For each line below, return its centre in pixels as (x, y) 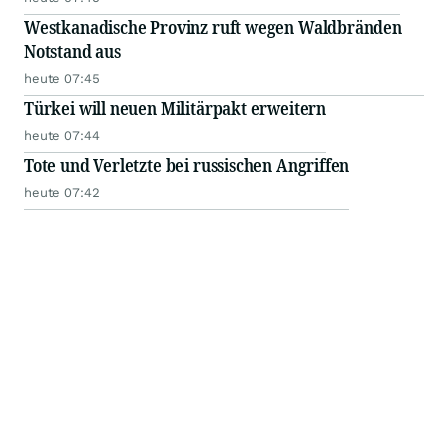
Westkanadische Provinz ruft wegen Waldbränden (213, 27)
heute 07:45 (62, 78)
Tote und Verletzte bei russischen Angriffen (187, 165)
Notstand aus (72, 51)
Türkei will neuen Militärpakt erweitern (175, 108)
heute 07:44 (62, 135)
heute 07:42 (62, 192)
